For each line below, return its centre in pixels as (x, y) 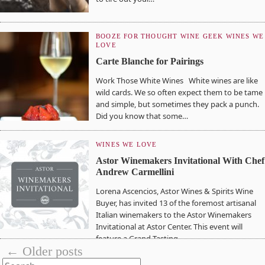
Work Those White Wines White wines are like (177, 80)
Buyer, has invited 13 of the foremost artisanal (176, 203)
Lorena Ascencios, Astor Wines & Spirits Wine (174, 191)
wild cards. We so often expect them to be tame (179, 92)
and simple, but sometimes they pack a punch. (177, 104)
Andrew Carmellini (135, 172)
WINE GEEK (202, 36)
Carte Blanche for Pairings (150, 61)
